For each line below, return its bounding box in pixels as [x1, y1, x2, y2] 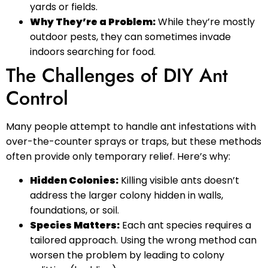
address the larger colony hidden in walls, [30, 188, 223, 202]
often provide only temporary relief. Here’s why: [6, 150, 230, 164]
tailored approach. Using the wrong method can [30, 233, 257, 247]
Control [6, 84, 68, 112]
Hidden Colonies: [30, 173, 118, 187]
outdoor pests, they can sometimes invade [30, 30, 231, 44]
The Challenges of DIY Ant [6, 62, 228, 90]
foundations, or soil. [30, 203, 119, 217]
